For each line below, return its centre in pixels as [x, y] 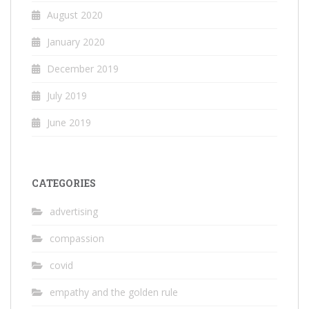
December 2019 [83, 69]
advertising [74, 211]
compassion [77, 238]
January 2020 [76, 42]
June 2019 [69, 122]
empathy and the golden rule [114, 292]
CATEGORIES [64, 183]
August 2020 [75, 15]
